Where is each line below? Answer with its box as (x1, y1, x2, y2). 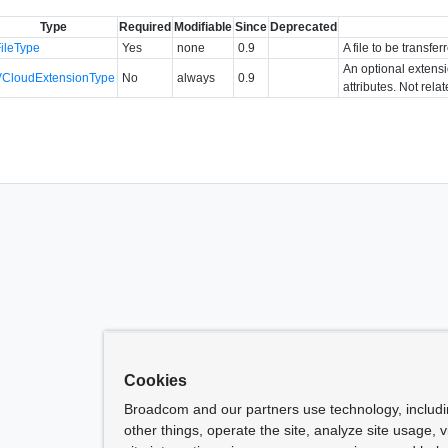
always (177, 70, 216, 85)
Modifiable (174, 19, 233, 34)
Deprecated (270, 19, 338, 34)
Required (119, 19, 172, 34)
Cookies (124, 372, 187, 389)
